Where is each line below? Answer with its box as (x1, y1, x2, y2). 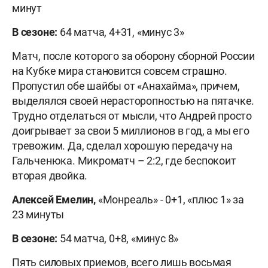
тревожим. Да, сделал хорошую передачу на (12, 139, 233, 153)
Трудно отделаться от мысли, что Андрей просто (12, 109, 252, 123)
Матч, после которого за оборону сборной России (12, 50, 255, 63)
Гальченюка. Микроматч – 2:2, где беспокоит (12, 154, 236, 167)
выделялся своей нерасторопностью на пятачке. (12, 95, 255, 108)
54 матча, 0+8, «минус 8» (60, 232, 179, 245)
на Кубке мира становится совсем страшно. (12, 65, 227, 78)
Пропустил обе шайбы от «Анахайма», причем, (12, 80, 240, 93)
